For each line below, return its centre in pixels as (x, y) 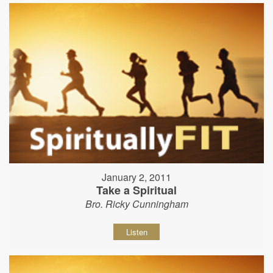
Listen (136, 232)
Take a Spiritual (136, 190)
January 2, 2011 (136, 177)
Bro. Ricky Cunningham (136, 204)
